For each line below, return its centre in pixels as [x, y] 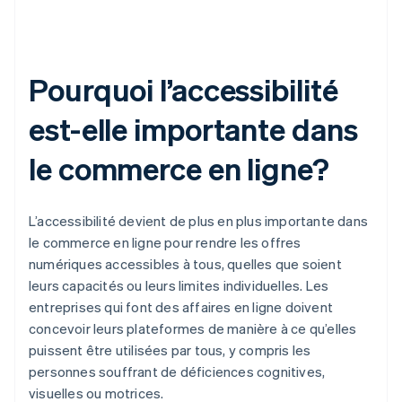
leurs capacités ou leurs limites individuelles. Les [179, 286]
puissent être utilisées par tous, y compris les [170, 350]
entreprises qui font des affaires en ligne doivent [181, 307]
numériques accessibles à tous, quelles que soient [185, 264]
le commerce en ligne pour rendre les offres [165, 243]
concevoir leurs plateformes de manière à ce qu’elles [193, 329]
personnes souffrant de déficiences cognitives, [177, 372]
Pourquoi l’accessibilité [184, 90]
